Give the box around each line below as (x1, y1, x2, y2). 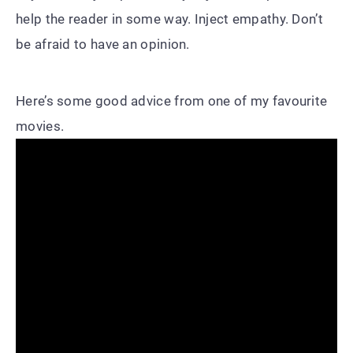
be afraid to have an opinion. (16, 35, 190, 52)
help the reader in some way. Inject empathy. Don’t (16, 10, 323, 27)
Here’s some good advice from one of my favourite (16, 92, 328, 109)
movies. (16, 117, 65, 134)
